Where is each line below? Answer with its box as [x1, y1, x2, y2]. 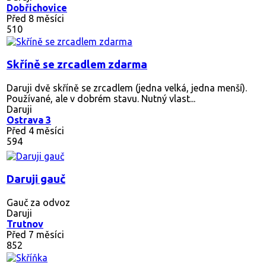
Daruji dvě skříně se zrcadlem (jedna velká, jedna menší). [7, 82, 247, 93]
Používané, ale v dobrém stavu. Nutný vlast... [7, 93, 195, 104]
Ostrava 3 [7, 114, 51, 125]
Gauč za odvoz [7, 197, 70, 208]
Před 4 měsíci [7, 125, 64, 136]
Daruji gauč [7, 172, 65, 185]
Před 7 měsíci [7, 229, 64, 240]
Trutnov [7, 218, 43, 229]
